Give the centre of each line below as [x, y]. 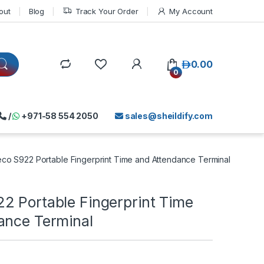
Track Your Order [107, 11]
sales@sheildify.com [168, 116]
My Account [191, 11]
